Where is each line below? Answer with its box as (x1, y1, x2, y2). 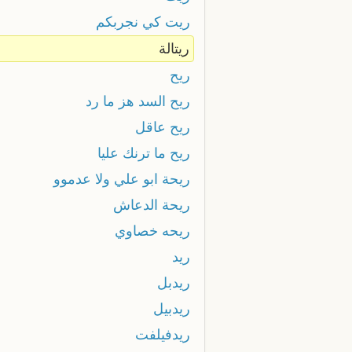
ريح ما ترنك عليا (97, 145, 190, 161)
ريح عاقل (134, 119, 190, 135)
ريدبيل (152, 300, 190, 317)
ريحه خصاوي (114, 222, 190, 239)
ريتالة (158, 40, 189, 57)
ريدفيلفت (134, 326, 190, 343)
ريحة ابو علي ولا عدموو (53, 170, 190, 187)
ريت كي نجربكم (95, 13, 190, 30)
